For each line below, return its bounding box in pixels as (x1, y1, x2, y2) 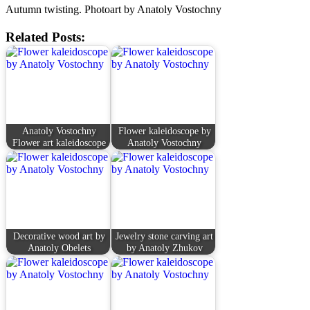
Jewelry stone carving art (116, 230, 214, 241)
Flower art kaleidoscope (12, 136, 107, 148)
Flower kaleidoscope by (118, 125, 211, 136)
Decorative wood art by (13, 230, 106, 241)
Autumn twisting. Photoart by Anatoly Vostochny (6, 3, 221, 16)
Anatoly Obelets (28, 241, 91, 253)
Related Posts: (6, 30, 85, 45)
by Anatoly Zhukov (126, 241, 203, 253)
